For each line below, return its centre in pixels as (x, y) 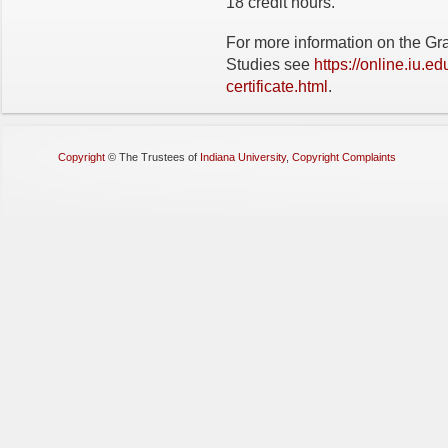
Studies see (270, 64)
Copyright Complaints (344, 157)
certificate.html (277, 86)
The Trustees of (159, 157)
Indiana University (243, 157)
